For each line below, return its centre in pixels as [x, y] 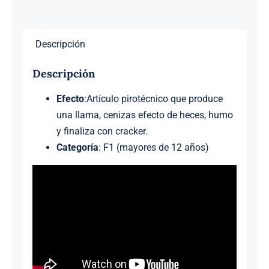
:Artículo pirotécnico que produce [153, 98]
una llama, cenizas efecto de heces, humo [144, 115]
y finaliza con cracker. [102, 131]
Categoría [77, 147]
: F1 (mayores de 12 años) [153, 147]
